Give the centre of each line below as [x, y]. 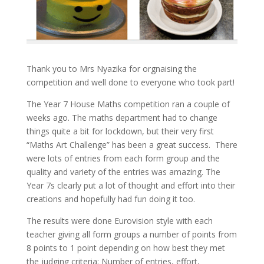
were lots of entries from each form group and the [123, 159]
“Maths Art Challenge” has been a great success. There [132, 145]
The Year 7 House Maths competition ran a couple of [128, 104]
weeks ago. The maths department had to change [122, 118]
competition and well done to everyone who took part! [130, 82]
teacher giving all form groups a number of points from [131, 235]
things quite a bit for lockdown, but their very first [120, 131]
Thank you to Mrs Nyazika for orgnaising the [111, 69]
